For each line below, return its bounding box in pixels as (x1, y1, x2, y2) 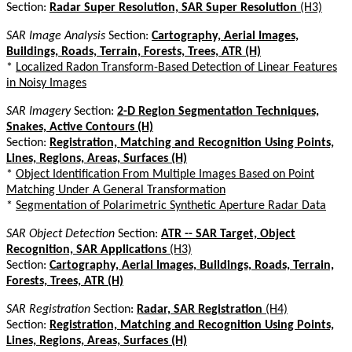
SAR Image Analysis (6, 29, 105, 42)
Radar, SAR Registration (137, 302, 262, 316)
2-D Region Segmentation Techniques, (117, 104, 319, 118)
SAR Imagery (6, 104, 71, 118)
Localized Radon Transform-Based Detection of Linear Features (16, 60, 337, 74)
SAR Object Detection (6, 227, 115, 240)
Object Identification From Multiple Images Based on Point (16, 167, 314, 181)
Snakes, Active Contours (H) (6, 120, 153, 134)
